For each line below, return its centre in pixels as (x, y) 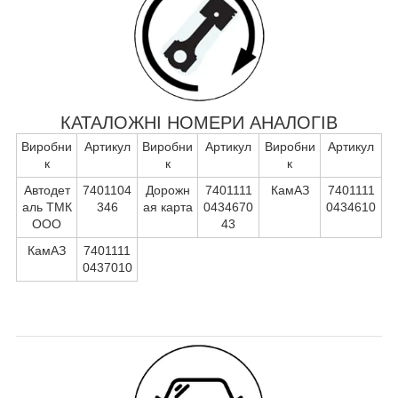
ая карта (167, 207)
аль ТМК (47, 207)
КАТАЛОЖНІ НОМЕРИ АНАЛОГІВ (199, 122)
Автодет (47, 190)
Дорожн (167, 190)
